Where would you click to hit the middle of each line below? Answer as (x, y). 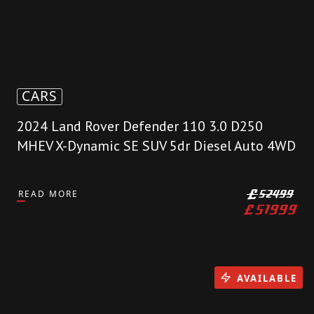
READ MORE (48, 194)
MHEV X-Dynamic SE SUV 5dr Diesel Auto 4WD (156, 146)
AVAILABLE (267, 278)
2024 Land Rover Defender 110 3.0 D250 (140, 127)
